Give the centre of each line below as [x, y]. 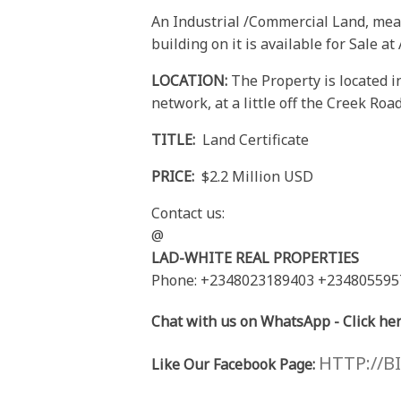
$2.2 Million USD [256, 177]
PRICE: [175, 177]
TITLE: [175, 140]
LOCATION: [190, 81]
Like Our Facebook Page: [234, 365]
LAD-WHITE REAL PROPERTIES [256, 258]
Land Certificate [256, 140]
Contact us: [188, 213]
